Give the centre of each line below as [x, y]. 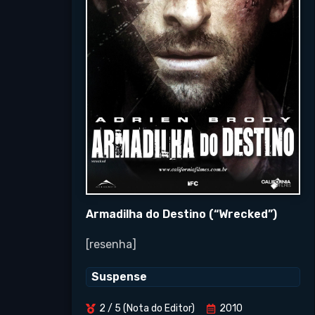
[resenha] [111, 245]
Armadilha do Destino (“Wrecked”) [181, 214]
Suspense [119, 277]
